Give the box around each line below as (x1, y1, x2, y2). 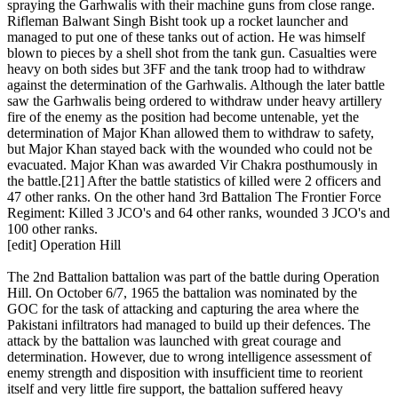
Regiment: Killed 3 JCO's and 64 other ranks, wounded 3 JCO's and (7, 205, 390, 220)
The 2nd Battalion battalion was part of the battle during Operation (7, 269, 379, 284)
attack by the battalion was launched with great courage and (7, 333, 341, 348)
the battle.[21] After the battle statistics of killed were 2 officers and (7, 173, 381, 188)
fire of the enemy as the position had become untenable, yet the (7, 109, 359, 124)
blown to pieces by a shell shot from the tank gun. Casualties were (7, 45, 377, 60)
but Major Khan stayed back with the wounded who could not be (7, 141, 372, 156)
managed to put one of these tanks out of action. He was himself (7, 29, 365, 44)
